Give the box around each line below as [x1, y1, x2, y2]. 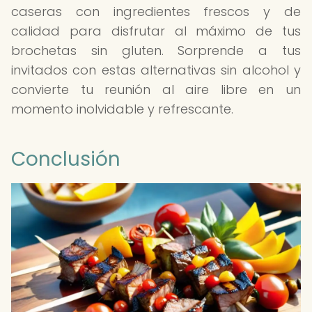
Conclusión [11, 146, 120, 173]
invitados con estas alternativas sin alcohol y [11, 61, 301, 79]
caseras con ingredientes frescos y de [11, 3, 301, 20]
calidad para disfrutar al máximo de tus [11, 22, 301, 40]
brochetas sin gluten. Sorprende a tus [11, 42, 301, 59]
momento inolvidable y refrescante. [11, 100, 233, 118]
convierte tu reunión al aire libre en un [11, 81, 301, 98]
